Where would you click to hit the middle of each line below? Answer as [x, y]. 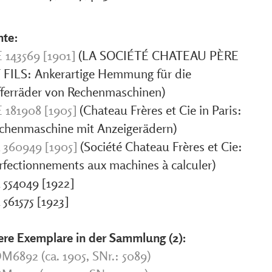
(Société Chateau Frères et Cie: [160, 146]
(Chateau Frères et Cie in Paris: [159, 110]
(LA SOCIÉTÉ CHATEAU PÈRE [157, 55]
